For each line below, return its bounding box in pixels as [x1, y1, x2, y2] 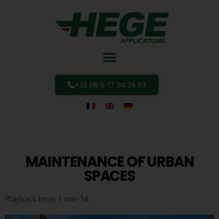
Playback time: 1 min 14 [5, 194, 88, 205]
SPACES [84, 166, 135, 186]
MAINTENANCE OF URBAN [25, 152, 194, 172]
